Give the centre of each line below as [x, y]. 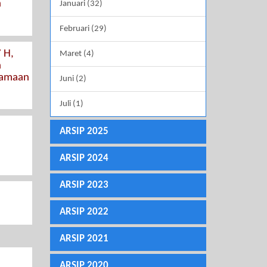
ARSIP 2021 [84, 239]
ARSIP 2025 [84, 132]
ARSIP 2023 [84, 185]
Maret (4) [77, 54]
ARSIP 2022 [84, 212]
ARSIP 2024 [84, 159]
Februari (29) [83, 29]
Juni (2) [73, 79]
